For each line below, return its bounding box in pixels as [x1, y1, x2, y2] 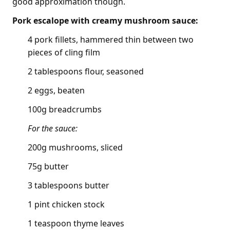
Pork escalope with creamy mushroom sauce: [12, 14, 198, 26]
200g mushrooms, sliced [28, 141, 123, 153]
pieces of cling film [28, 46, 100, 58]
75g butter [28, 160, 69, 172]
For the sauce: [28, 122, 78, 134]
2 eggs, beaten [28, 84, 85, 96]
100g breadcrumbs [28, 103, 102, 115]
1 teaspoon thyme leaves [28, 217, 124, 229]
